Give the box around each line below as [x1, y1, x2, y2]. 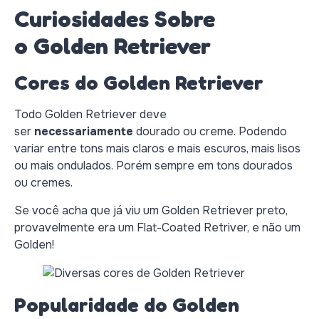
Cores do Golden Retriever [14, 70, 263, 95]
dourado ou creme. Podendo [133, 124, 287, 140]
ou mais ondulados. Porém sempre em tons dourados [14, 158, 293, 174]
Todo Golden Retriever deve [14, 107, 167, 122]
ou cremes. [14, 175, 73, 191]
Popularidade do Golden [14, 292, 239, 317]
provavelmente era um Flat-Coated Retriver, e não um [14, 219, 300, 235]
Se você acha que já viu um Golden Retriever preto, [14, 202, 288, 218]
